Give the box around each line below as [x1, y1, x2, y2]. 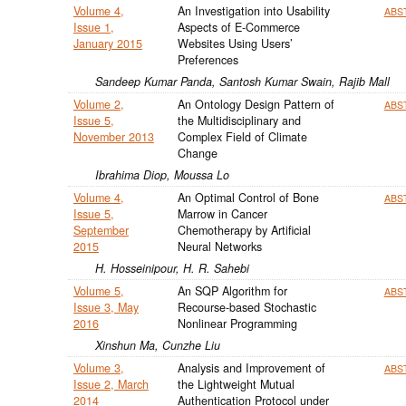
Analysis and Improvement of [177, 359, 325, 376]
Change [177, 144, 217, 161]
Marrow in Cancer [177, 205, 267, 222]
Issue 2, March [72, 375, 149, 392]
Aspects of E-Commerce [177, 18, 300, 35]
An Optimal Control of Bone [177, 188, 319, 206]
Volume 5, [72, 282, 124, 299]
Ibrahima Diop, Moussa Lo [94, 166, 229, 183]
